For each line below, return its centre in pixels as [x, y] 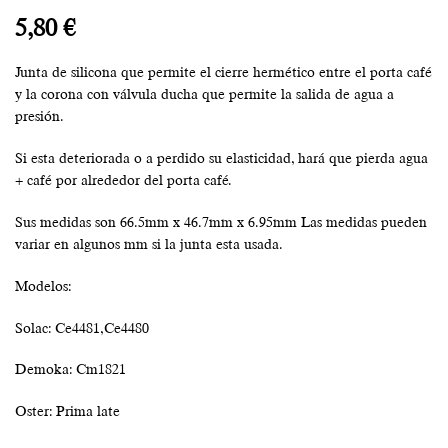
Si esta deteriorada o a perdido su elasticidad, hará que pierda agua [221, 158]
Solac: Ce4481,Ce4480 [82, 327]
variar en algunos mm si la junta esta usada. [149, 244]
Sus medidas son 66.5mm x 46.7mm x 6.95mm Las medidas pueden [221, 222]
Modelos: [43, 285]
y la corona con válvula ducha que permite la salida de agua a [204, 94]
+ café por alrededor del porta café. [123, 180]
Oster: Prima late [67, 411]
